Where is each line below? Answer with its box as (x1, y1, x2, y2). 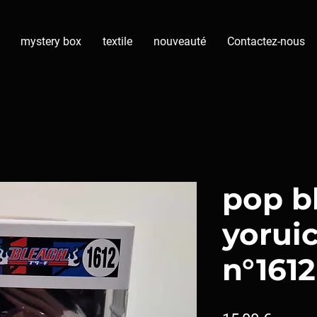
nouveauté (154, 35, 206, 48)
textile (103, 35, 132, 48)
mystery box (21, 35, 81, 48)
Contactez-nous (227, 35, 305, 48)
